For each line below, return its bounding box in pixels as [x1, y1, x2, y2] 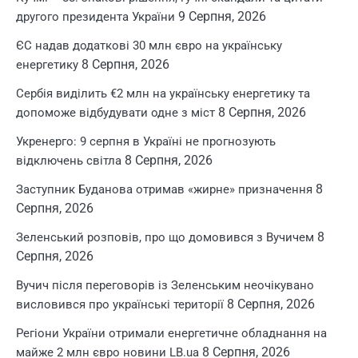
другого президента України [16, 10, 175, 24]
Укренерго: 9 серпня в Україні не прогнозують [16, 134, 276, 149]
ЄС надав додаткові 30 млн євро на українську [16, 38, 282, 53]
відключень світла [16, 153, 121, 168]
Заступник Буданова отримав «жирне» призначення [16, 182, 312, 197]
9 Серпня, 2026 [178, 9, 266, 24]
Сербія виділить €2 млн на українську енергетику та [16, 86, 310, 101]
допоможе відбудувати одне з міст [16, 105, 215, 120]
